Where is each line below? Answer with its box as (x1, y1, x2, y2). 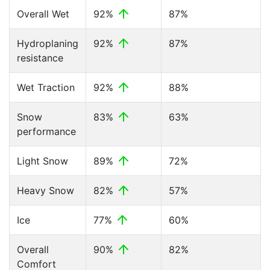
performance (17, 125, 76, 137)
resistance (17, 52, 63, 64)
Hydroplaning (17, 37, 78, 49)
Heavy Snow (17, 184, 74, 196)
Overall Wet (17, 8, 69, 20)
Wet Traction (17, 81, 75, 93)
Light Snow (17, 155, 68, 167)
